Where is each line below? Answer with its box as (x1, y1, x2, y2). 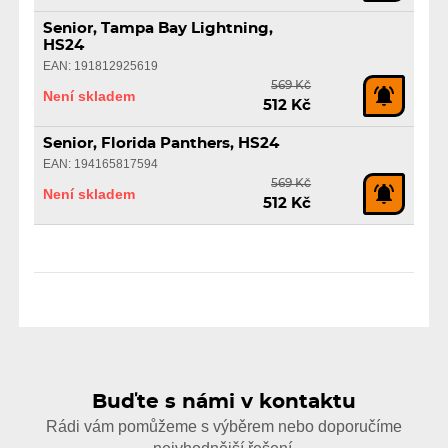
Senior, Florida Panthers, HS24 (42, 136, 279, 152)
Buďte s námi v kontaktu (92, 391, 356, 412)
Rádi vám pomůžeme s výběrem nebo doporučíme (46, 417, 402, 435)
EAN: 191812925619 (42, 59, 158, 74)
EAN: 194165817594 (42, 157, 158, 172)
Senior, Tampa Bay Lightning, (42, 21, 273, 37)
